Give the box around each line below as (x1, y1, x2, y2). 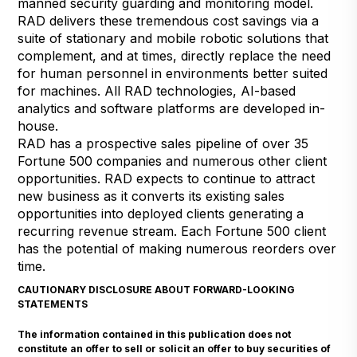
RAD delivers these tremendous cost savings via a (18, 12, 320, 29)
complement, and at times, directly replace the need (18, 47, 331, 64)
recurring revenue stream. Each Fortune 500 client (18, 222, 327, 239)
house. (18, 117, 59, 134)
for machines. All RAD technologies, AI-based (18, 82, 296, 99)
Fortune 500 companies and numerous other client (18, 152, 328, 169)
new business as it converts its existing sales (18, 187, 285, 204)
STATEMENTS (18, 297, 88, 310)
